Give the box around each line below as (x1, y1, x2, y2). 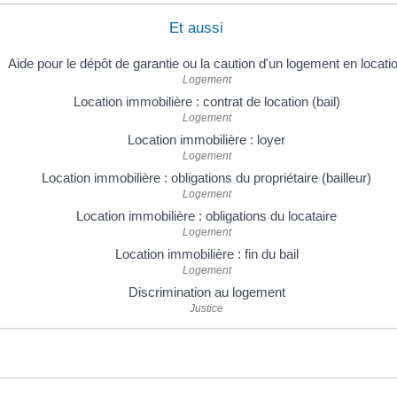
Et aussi (169, 19, 223, 36)
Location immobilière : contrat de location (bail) (73, 93, 340, 109)
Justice (190, 301, 223, 315)
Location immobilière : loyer (128, 131, 285, 147)
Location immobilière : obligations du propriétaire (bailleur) (42, 169, 371, 185)
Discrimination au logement (128, 284, 285, 300)
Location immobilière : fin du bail (114, 245, 299, 261)
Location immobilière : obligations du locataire (76, 207, 337, 223)
